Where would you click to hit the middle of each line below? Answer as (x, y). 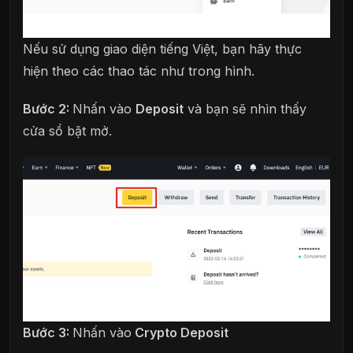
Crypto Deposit (180, 332)
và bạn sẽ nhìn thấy (245, 108)
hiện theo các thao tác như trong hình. (139, 71)
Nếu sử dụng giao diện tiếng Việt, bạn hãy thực (162, 49)
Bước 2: (48, 108)
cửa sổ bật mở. (67, 130)
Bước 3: (48, 332)
